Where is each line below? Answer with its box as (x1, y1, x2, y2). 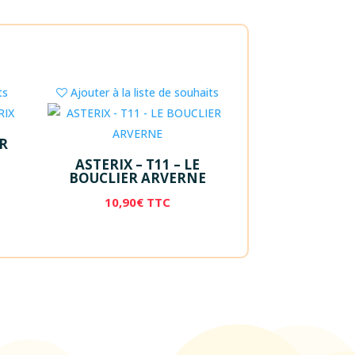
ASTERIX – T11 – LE (75, 155, 200, 174)
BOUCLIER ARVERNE (69, 169, 207, 188)
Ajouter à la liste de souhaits (71, 84, 219, 100)
